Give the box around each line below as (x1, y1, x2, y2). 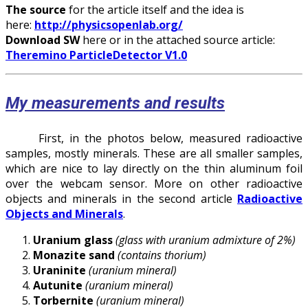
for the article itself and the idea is (66, 2, 244, 18)
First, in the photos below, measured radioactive (5, 131, 302, 146)
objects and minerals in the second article (5, 191, 237, 207)
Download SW (5, 32, 80, 48)
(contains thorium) (118, 247, 206, 263)
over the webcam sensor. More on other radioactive (5, 176, 302, 192)
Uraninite (33, 263, 86, 278)
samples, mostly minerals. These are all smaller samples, (5, 146, 302, 162)
